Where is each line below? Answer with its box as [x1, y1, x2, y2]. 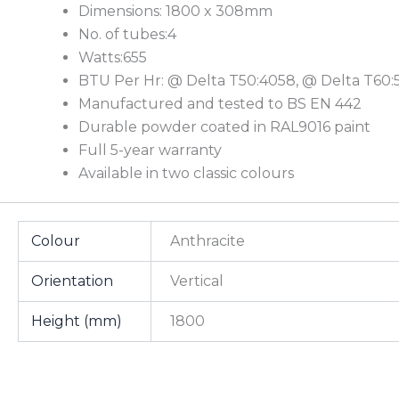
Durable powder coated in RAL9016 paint [78, 118, 370, 135]
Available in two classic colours [78, 164, 294, 182]
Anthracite [170, 232, 246, 249]
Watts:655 [78, 48, 147, 66]
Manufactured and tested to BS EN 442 [78, 94, 362, 112]
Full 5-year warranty [78, 141, 222, 159]
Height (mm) [31, 312, 123, 330]
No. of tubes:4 [78, 25, 176, 43]
